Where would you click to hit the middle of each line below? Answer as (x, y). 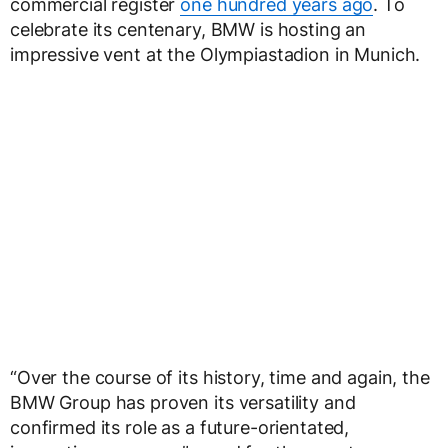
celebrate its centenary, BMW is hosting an (188, 29)
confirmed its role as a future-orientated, (180, 427)
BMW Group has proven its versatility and (183, 402)
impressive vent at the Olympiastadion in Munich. (215, 54)
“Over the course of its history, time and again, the (220, 377)
